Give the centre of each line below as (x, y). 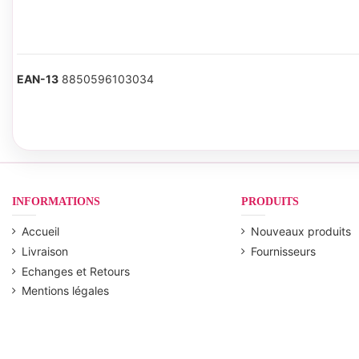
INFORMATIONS (56, 201)
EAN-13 (38, 79)
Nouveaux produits (301, 232)
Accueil (40, 232)
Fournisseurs (283, 251)
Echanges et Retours (76, 271)
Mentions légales (65, 291)
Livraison (45, 251)
